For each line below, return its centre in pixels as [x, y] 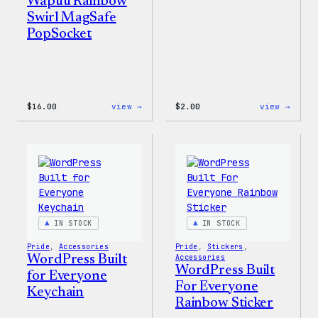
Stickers [225, 246]
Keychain [56, 292]
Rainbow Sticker [224, 303]
